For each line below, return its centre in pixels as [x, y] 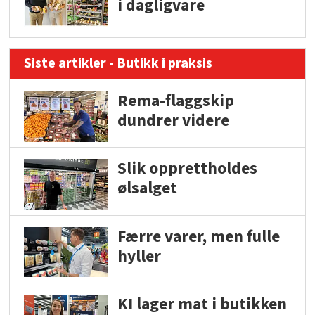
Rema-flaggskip [175, 101]
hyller [139, 256]
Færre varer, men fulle [198, 236]
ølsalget [147, 188]
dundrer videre [173, 121]
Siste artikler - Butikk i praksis [118, 64]
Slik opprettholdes [187, 169]
